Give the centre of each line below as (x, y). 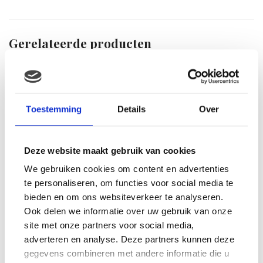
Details (131, 109)
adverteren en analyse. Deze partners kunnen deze (129, 240)
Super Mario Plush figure (65, 202)
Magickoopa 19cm (49, 211)
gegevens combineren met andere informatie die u (127, 254)
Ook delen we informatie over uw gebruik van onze (128, 211)
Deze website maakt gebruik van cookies (110, 150)
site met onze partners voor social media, (109, 225)
